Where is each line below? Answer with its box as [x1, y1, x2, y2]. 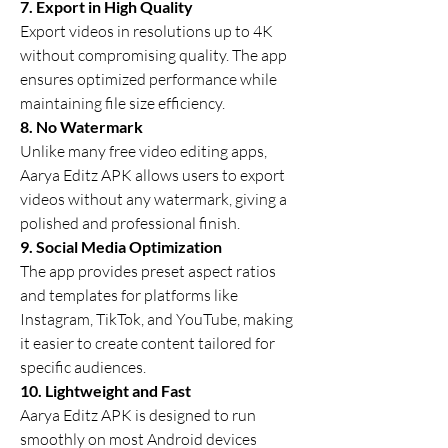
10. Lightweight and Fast [20, 381, 191, 400]
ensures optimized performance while [20, 69, 277, 89]
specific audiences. [20, 357, 146, 377]
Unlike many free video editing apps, [20, 141, 267, 161]
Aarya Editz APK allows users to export [20, 165, 285, 185]
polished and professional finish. [20, 213, 240, 233]
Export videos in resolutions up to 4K [20, 21, 273, 41]
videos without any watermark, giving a [20, 189, 287, 209]
